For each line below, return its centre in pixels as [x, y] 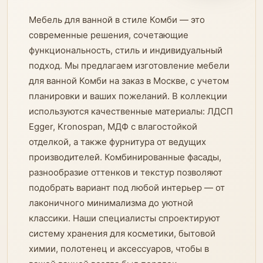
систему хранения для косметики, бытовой [122, 233]
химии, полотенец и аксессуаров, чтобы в [119, 249]
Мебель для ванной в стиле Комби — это [117, 20]
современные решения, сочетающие [109, 35]
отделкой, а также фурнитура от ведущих [117, 142]
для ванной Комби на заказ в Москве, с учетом [129, 81]
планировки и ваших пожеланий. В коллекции [128, 96]
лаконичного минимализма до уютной [111, 203]
